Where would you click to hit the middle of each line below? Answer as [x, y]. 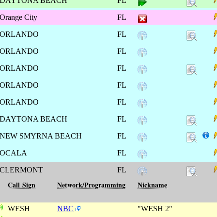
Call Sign [22, 185]
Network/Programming [91, 185]
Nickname [152, 185]
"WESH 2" [156, 208]
